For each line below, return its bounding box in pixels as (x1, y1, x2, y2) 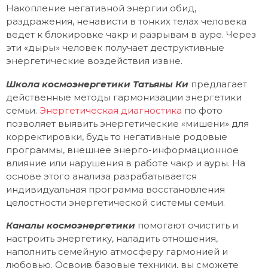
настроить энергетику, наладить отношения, (6, 232, 218, 244)
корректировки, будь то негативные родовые (6, 130, 227, 142)
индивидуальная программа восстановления (6, 183, 225, 195)
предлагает (188, 78, 247, 90)
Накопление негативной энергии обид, (6, 2, 196, 14)
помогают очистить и (135, 219, 238, 231)
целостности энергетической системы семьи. (6, 196, 225, 208)
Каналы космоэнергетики (6, 219, 135, 231)
